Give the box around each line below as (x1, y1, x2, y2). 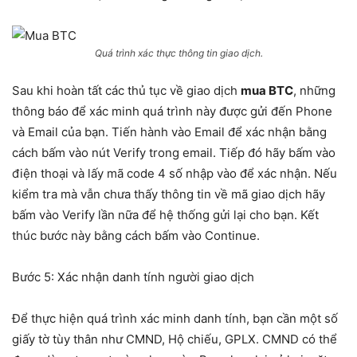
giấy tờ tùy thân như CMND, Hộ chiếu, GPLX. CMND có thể (12, 331, 337, 347)
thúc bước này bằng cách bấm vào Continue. (12, 228, 260, 243)
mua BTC (241, 83, 293, 98)
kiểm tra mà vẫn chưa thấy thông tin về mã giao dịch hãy (12, 186, 325, 202)
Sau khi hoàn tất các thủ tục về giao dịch (12, 83, 241, 98)
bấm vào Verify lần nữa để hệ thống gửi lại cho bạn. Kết (12, 207, 319, 222)
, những (293, 83, 335, 98)
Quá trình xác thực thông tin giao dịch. (94, 47, 263, 59)
